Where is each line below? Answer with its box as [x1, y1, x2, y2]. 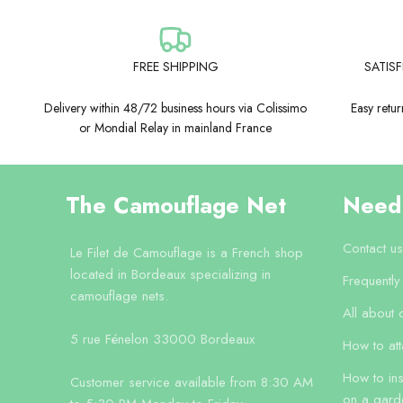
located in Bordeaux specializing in [70, 264, 271, 285]
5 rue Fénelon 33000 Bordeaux [70, 329, 255, 350]
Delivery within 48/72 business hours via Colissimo [44, 99, 307, 118]
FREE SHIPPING [132, 58, 219, 76]
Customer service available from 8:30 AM [70, 372, 313, 393]
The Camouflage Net [66, 189, 286, 222]
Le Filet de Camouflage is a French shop [70, 243, 303, 264]
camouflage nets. [70, 286, 168, 307]
